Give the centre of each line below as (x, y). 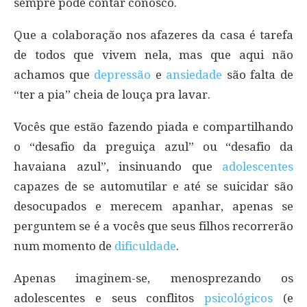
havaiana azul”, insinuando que (118, 166)
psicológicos (239, 298)
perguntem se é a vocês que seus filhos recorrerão (153, 226)
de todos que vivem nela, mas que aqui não (153, 54)
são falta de (258, 74)
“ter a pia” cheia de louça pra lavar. (112, 94)
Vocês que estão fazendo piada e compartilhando (153, 126)
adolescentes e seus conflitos (109, 298)
